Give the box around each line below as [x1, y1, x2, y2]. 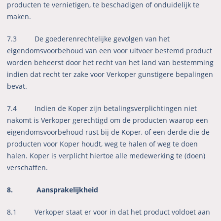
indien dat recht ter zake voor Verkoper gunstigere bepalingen [7, 70, 214, 79]
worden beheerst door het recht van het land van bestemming [7, 58, 214, 68]
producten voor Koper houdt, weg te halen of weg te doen [7, 139, 198, 149]
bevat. [7, 81, 28, 91]
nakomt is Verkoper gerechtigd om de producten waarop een [7, 115, 209, 125]
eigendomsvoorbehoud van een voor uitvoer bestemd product [7, 46, 213, 56]
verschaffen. [7, 163, 48, 173]
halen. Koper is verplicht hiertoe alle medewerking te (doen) [7, 151, 206, 161]
